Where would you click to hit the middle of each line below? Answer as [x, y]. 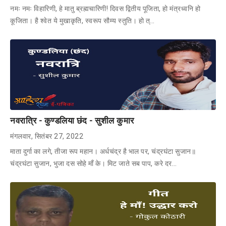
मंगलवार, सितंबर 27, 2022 [47, 136]
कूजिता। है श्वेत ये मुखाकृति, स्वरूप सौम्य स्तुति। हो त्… [82, 20]
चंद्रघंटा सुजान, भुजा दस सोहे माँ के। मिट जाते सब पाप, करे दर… [93, 163]
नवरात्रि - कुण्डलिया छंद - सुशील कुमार [72, 120]
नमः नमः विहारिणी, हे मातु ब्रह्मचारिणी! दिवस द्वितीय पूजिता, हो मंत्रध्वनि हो [105, 8]
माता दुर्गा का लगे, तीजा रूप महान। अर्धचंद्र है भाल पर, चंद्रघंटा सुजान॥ [103, 151]
